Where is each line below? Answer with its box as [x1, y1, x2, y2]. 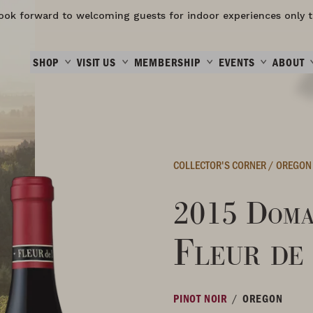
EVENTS [218, 55, 255, 69]
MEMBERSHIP [133, 55, 201, 69]
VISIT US [77, 55, 116, 69]
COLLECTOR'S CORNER [173, 157, 268, 172]
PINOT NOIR [173, 291, 228, 305]
